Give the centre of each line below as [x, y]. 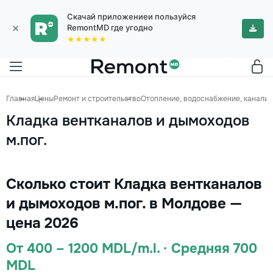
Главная [20, 99]
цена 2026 [42, 223]
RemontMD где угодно [110, 27]
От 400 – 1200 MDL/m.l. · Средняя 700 [132, 249]
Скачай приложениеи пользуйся [131, 16]
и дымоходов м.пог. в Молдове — [124, 204]
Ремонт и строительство [97, 99]
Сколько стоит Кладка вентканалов [134, 184]
